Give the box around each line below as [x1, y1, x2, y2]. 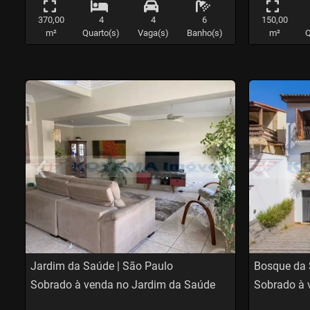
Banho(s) [186, 28, 223, 39]
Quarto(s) [82, 28, 120, 39]
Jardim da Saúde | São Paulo [30, 259, 174, 273]
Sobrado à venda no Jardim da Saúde [30, 278, 216, 292]
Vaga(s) [137, 28, 169, 39]
